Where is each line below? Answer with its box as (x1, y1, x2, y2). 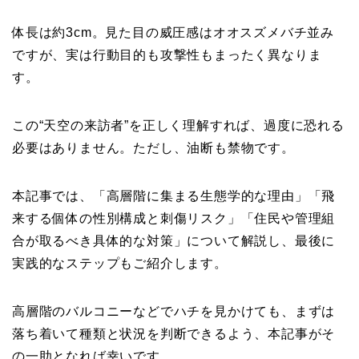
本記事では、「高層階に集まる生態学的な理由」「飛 (12, 188, 336, 203)
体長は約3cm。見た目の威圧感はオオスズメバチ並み (12, 25, 334, 39)
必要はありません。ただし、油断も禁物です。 (12, 140, 295, 155)
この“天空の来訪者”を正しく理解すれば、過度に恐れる (12, 118, 345, 132)
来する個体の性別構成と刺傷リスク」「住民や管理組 (12, 211, 336, 225)
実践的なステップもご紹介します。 (12, 256, 228, 270)
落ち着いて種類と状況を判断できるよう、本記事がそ (12, 326, 336, 341)
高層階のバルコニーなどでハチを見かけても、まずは (12, 304, 336, 318)
